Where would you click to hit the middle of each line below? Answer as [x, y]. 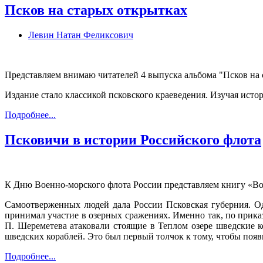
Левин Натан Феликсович [81, 35]
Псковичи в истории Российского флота [133, 140]
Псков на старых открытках [96, 10]
